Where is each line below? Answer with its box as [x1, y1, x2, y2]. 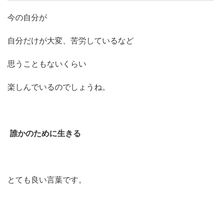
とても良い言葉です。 [7, 174, 86, 184]
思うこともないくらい [7, 58, 86, 69]
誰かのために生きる [9, 128, 81, 138]
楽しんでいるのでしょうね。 [7, 81, 110, 92]
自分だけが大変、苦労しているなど [7, 35, 134, 45]
